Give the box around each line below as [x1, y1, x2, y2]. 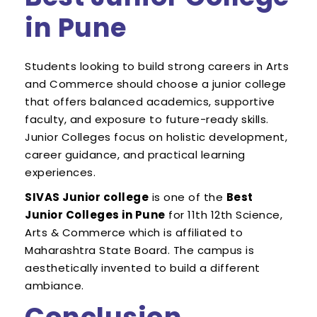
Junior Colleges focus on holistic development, [25, 129, 287, 145]
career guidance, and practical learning [25, 147, 246, 163]
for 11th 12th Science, [165, 207, 282, 223]
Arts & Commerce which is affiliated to [25, 225, 243, 241]
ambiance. [25, 278, 84, 294]
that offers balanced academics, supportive [25, 94, 275, 110]
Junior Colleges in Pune [25, 207, 166, 223]
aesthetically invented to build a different [25, 260, 260, 276]
